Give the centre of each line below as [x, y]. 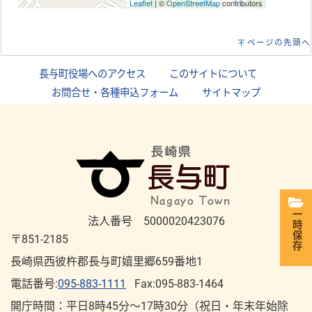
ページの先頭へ [279, 43]
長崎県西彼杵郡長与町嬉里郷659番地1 [107, 262]
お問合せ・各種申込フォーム [115, 93]
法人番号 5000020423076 [156, 221]
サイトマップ [231, 93]
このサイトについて [213, 75]
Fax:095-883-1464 [178, 284]
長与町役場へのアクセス [92, 75]
